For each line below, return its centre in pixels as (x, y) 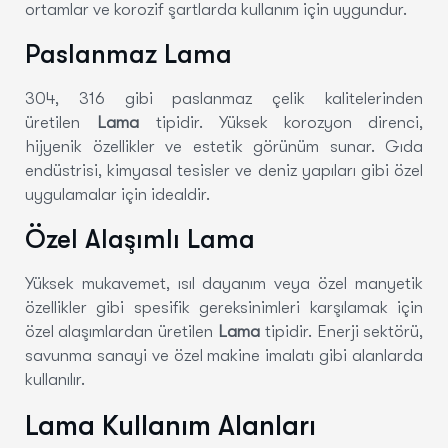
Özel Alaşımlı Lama (140, 239)
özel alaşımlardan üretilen (121, 331)
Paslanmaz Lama (128, 54)
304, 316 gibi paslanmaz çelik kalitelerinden (224, 98)
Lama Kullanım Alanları (170, 425)
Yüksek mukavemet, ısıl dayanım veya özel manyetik (224, 283)
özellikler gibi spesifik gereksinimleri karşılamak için (224, 307)
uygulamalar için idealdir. (117, 194)
